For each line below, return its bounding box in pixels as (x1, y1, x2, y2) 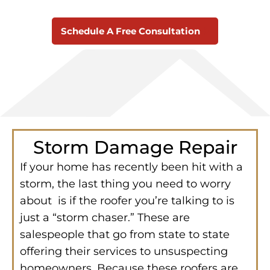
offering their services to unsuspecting (20, 244, 228, 258)
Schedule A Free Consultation (61, 25, 200, 37)
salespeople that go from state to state (20, 227, 230, 241)
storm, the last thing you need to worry (20, 177, 231, 190)
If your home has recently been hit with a (20, 160, 243, 174)
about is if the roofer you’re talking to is (20, 193, 234, 207)
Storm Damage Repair (33, 136, 237, 159)
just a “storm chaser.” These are (20, 210, 190, 224)
